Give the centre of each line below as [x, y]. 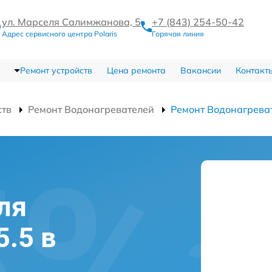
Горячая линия [178, 34]
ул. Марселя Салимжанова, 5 [71, 22]
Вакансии [200, 70]
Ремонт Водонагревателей [91, 109]
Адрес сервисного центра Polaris [59, 34]
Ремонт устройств [56, 70]
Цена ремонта [136, 70]
